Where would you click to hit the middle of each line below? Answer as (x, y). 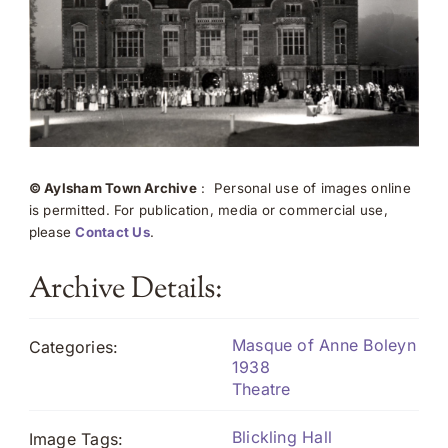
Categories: (73, 347)
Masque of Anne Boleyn (323, 345)
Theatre (261, 389)
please (52, 232)
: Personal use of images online (303, 188)
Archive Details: (125, 290)
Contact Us (112, 232)
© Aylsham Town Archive (112, 188)
